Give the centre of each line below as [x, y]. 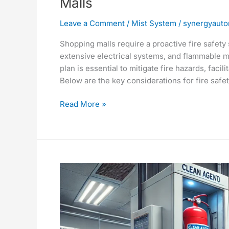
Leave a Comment [92, 23]
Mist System [154, 23]
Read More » [83, 104]
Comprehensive [88, 169]
